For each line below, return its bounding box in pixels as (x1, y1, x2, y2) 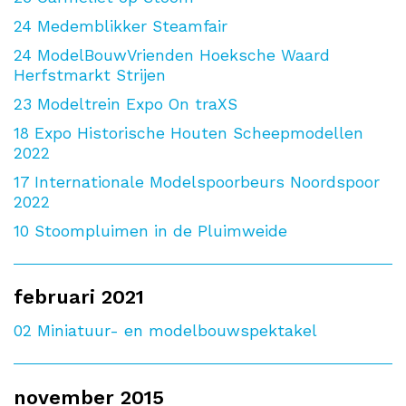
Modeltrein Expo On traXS (37, 94, 237, 113)
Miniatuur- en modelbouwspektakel (37, 322, 317, 341)
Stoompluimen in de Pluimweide (34, 221, 287, 240)
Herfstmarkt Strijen (14, 65, 166, 84)
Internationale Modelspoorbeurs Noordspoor (34, 172, 380, 191)
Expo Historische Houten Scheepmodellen (34, 123, 363, 142)
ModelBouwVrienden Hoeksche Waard (37, 45, 330, 64)
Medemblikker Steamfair (37, 16, 227, 35)
